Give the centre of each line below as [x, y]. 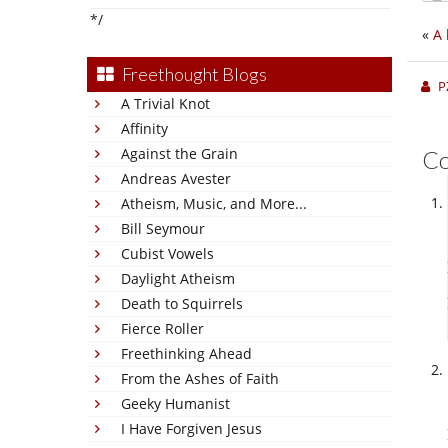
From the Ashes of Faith [200, 378]
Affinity [144, 128]
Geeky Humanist [175, 403]
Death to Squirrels [182, 303]
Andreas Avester [176, 178]
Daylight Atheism [178, 278]
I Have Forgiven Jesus [191, 428]
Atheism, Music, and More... [214, 203]
